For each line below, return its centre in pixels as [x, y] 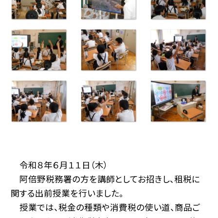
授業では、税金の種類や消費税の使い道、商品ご [106, 207]
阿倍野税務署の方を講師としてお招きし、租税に [106, 179]
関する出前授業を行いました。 [67, 193]
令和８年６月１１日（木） [60, 164]
